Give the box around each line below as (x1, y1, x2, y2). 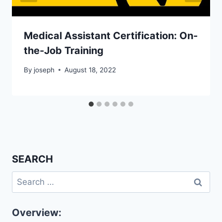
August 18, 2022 (64, 65, 116, 74)
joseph (34, 65, 55, 74)
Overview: (12, 207, 61, 219)
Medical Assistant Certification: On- (24, 29, 198, 42)
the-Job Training (24, 44, 104, 56)
